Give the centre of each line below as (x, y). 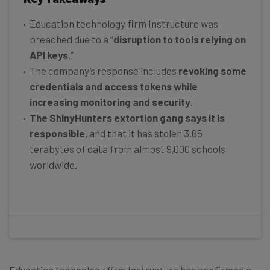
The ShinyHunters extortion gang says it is (127, 117)
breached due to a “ (71, 39)
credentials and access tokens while (114, 86)
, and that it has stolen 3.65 (144, 133)
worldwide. (53, 164)
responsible (57, 133)
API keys (49, 55)
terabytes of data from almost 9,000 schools (127, 149)
